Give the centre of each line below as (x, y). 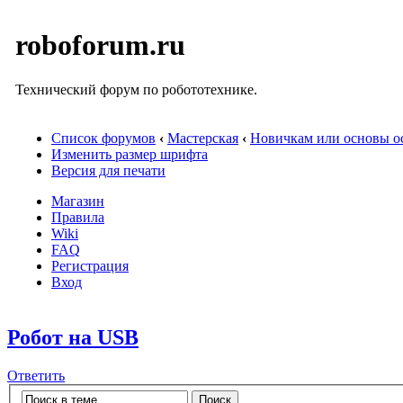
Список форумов (103, 138)
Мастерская (203, 138)
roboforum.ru (100, 45)
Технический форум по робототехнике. (136, 89)
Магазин (78, 201)
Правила (78, 217)
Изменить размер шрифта (130, 154)
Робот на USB (73, 337)
